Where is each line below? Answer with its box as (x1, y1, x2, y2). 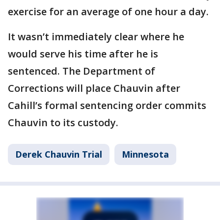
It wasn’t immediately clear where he (8, 30, 184, 44)
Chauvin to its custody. (8, 116, 118, 130)
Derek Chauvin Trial (15, 148, 102, 161)
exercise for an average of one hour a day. (8, 5, 209, 19)
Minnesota (122, 148, 169, 161)
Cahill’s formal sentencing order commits (8, 99, 206, 112)
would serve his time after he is (8, 47, 158, 61)
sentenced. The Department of (8, 64, 155, 78)
